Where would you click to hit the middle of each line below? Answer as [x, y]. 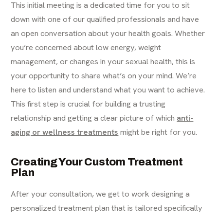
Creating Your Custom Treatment [97, 162]
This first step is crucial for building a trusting [88, 104]
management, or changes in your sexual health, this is [103, 62]
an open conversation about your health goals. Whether [108, 33]
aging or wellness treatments [65, 132]
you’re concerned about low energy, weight [86, 47]
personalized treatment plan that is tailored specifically [107, 208]
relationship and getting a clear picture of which [94, 118]
